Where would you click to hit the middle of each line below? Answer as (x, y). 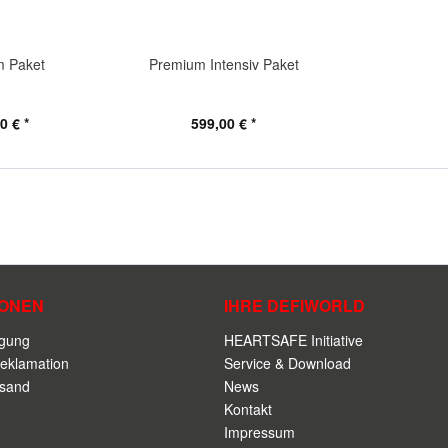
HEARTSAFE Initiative (293, 340)
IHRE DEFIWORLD (294, 305)
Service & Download (287, 363)
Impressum (259, 432)
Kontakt (248, 409)
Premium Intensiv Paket (223, 64)
